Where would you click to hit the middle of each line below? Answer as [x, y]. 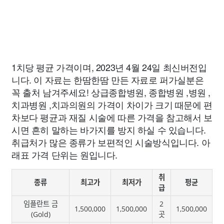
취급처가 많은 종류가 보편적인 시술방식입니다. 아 [111, 142]
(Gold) [40, 214]
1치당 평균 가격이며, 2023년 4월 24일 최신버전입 [109, 67]
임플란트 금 [40, 204]
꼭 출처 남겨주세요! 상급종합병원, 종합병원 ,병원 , [111, 92]
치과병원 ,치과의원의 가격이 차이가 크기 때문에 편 [112, 104]
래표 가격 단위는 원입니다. [64, 154]
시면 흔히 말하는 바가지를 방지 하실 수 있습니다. [109, 129]
